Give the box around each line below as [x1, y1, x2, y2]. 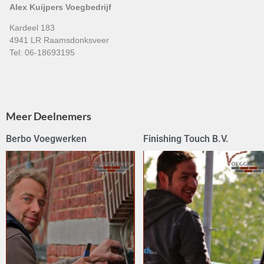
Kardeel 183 [9, 23, 55, 33]
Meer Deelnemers [6, 110, 91, 123]
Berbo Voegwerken [6, 133, 87, 144]
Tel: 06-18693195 [9, 48, 75, 58]
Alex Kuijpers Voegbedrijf [9, 2, 111, 12]
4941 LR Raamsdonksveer [9, 35, 109, 45]
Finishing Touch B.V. [143, 133, 229, 144]
